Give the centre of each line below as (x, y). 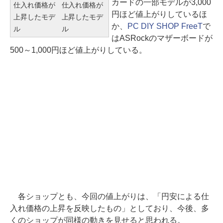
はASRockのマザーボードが (162, 38)
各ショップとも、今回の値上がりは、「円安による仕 (110, 196)
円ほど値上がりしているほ (159, 14)
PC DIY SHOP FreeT (165, 26)
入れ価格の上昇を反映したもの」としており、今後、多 (110, 208)
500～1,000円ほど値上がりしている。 (78, 50)
